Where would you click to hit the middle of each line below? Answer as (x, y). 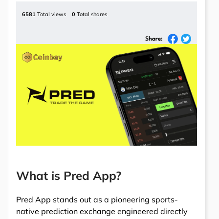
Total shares (91, 14)
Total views (51, 14)
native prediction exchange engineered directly (102, 211)
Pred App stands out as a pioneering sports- (97, 200)
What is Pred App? (69, 176)
